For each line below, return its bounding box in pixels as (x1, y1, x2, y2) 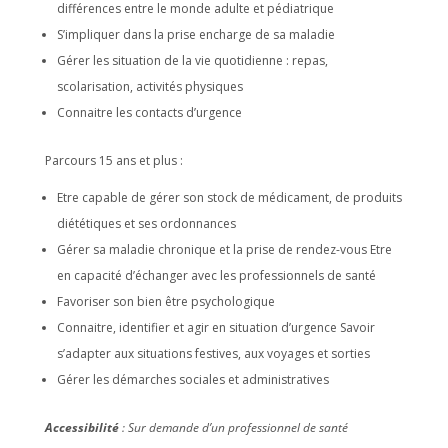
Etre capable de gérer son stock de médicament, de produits (56, 189, 402, 206)
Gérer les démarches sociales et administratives (56, 371, 329, 388)
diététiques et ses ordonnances (56, 215, 236, 232)
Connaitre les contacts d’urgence (56, 104, 242, 121)
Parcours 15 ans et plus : (44, 152, 183, 169)
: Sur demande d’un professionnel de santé (118, 419, 348, 436)
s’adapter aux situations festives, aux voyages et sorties (56, 345, 370, 362)
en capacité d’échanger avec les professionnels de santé (56, 267, 376, 284)
